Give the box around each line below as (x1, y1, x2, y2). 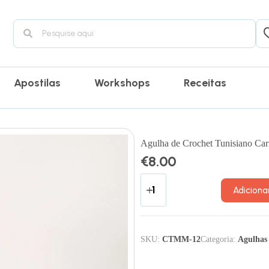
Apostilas (14, 76, 61, 89)
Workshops (94, 76, 151, 89)
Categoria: (201, 234, 238, 244)
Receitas (184, 76, 227, 89)
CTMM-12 (162, 234, 201, 244)
